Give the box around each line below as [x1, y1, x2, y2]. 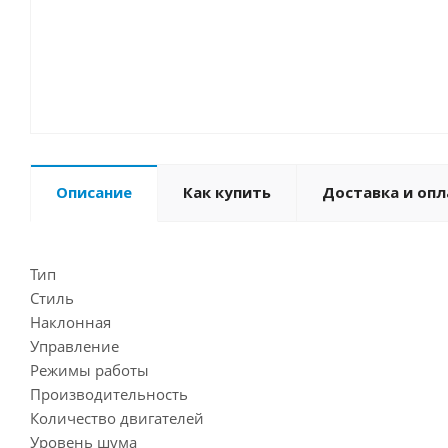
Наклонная [30, 312, 111, 333]
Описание [56, 182, 132, 203]
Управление [30, 336, 119, 357]
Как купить [183, 182, 271, 203]
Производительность [30, 384, 188, 405]
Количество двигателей [30, 408, 204, 429]
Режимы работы [30, 360, 149, 381]
